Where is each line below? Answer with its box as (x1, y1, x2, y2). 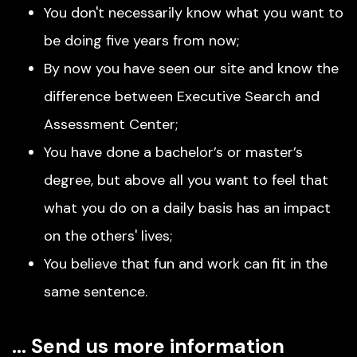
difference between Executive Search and (44, 87, 320, 106)
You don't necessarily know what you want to (44, 3, 343, 22)
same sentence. (44, 282, 147, 301)
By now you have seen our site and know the (44, 59, 339, 78)
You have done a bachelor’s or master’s (44, 143, 303, 162)
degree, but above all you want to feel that (44, 171, 328, 190)
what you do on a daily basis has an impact (44, 198, 331, 218)
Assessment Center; (44, 115, 178, 134)
